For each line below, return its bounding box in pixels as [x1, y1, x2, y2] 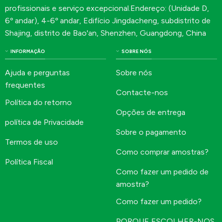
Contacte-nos [115, 88, 168, 98]
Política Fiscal [4, 157, 53, 166]
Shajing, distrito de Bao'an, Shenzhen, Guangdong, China [4, 28, 206, 38]
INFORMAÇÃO [10, 49, 45, 55]
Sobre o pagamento [115, 127, 186, 137]
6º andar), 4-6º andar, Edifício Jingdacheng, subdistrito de [4, 15, 211, 25]
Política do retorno [4, 97, 72, 107]
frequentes [4, 80, 45, 90]
